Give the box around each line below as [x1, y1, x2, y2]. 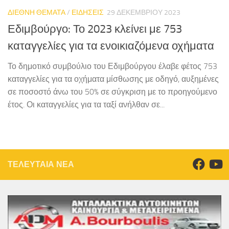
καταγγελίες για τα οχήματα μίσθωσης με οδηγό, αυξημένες [8, 74, 219, 84]
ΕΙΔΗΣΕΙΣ [72, 8, 104, 17]
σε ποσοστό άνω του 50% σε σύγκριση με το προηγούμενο [8, 86, 217, 97]
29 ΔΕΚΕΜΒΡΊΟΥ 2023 [107, 8, 180, 17]
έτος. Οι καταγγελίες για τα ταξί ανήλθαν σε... [8, 99, 165, 109]
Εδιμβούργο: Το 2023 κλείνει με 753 [8, 22, 182, 36]
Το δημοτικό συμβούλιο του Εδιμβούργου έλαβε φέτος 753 [8, 61, 217, 71]
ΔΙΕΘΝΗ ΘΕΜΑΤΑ [8, 8, 65, 17]
